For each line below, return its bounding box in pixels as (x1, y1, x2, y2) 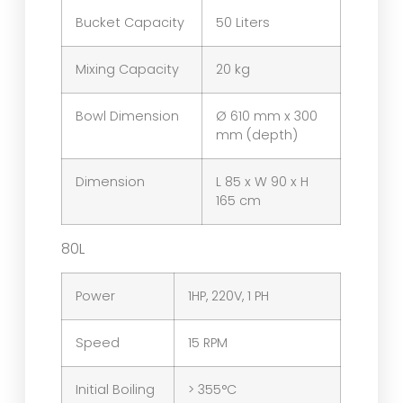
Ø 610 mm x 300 (216, 106, 318, 125)
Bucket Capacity (76, 13, 185, 31)
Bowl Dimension (76, 106, 180, 125)
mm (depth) (216, 125, 299, 144)
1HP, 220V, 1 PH (188, 286, 270, 305)
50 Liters (216, 13, 271, 31)
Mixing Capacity (76, 59, 180, 78)
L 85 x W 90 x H (216, 172, 309, 191)
